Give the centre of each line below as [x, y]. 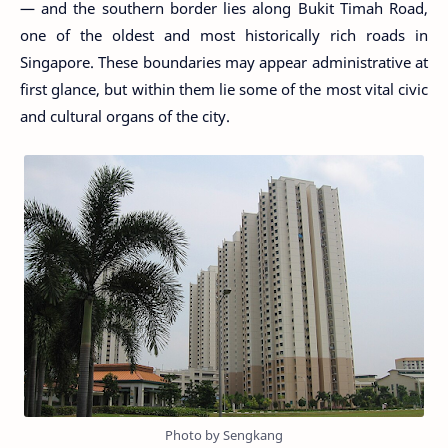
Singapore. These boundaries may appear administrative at [224, 61]
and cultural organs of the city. [125, 115]
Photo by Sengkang [224, 435]
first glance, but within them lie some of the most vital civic [224, 88]
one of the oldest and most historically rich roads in [224, 34]
